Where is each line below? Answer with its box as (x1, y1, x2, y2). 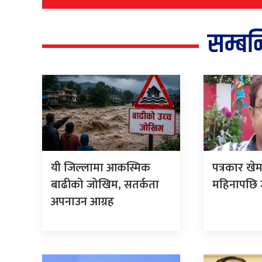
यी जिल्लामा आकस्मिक (51, 158, 150, 178)
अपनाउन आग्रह (51, 192, 114, 212)
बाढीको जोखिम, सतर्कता (51, 175, 159, 195)
